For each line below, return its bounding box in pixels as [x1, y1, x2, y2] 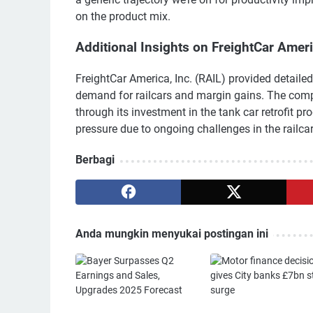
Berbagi [75, 152, 115, 166]
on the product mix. [75, 9, 170, 23]
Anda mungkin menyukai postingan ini [75, 226, 268, 240]
